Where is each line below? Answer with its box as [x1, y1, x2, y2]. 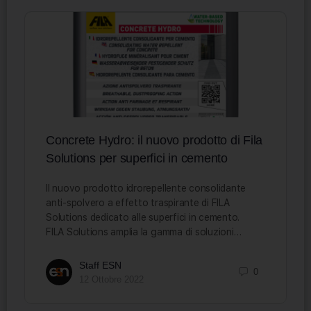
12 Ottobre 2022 [79, 274, 144, 285]
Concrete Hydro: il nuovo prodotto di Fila [46, 133, 263, 147]
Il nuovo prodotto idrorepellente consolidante [46, 182, 246, 194]
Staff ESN [79, 259, 121, 271]
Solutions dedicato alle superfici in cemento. [46, 211, 245, 223]
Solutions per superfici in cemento [46, 151, 228, 165]
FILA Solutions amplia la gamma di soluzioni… [46, 226, 242, 237]
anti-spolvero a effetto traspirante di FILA [46, 196, 230, 208]
